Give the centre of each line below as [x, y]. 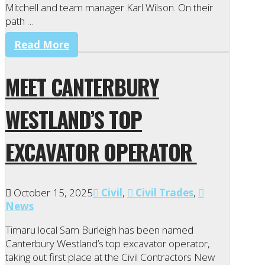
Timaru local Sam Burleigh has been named [99, 230]
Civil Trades [163, 193]
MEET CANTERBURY [82, 87]
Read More [42, 44]
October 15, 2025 [52, 193]
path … [20, 21]
